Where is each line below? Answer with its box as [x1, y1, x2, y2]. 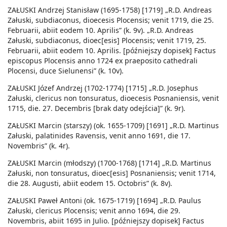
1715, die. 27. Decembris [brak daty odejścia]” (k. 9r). [8, 103, 185, 113]
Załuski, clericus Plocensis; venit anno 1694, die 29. [8, 206, 180, 216]
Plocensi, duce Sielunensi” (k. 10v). [8, 66, 124, 76]
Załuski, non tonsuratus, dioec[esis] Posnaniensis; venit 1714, [8, 168, 216, 178]
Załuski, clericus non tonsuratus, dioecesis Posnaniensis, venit [8, 93, 219, 103]
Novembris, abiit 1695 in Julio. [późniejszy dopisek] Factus [8, 216, 204, 226]
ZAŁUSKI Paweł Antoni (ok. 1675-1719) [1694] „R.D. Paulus [8, 196, 201, 206]
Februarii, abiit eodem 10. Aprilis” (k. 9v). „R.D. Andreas [8, 25, 194, 35]
